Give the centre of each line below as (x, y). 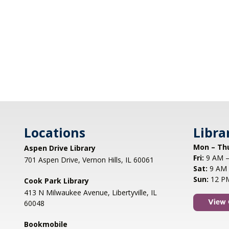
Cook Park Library (56, 181)
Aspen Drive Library (60, 148)
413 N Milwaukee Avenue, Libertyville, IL (90, 193)
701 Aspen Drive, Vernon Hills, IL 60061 (89, 160)
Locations (55, 133)
